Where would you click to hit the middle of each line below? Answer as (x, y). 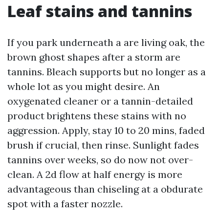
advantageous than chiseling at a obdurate (105, 189)
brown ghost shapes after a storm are (94, 57)
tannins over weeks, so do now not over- (100, 160)
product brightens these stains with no (97, 116)
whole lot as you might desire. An (84, 86)
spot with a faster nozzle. (65, 204)
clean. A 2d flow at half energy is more (95, 174)
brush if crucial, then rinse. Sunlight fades (103, 145)
